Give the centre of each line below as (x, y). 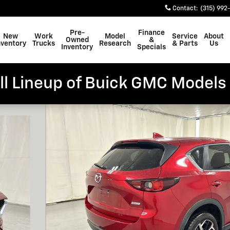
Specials (151, 47)
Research (115, 44)
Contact (184, 9)
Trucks (44, 44)
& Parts (185, 44)
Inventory (77, 47)
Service (185, 36)
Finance (151, 33)
